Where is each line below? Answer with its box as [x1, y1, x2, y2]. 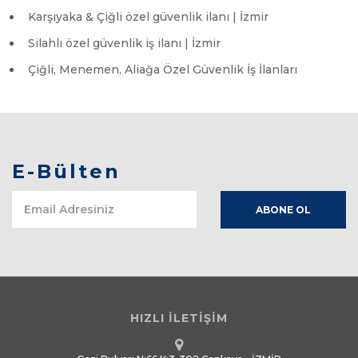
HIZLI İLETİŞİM [130, 311, 228, 325]
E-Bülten [12, 160, 121, 183]
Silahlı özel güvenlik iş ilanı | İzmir [28, 36, 221, 50]
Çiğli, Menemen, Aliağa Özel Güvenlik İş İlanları [28, 62, 297, 77]
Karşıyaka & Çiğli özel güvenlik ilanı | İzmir [28, 10, 268, 24]
